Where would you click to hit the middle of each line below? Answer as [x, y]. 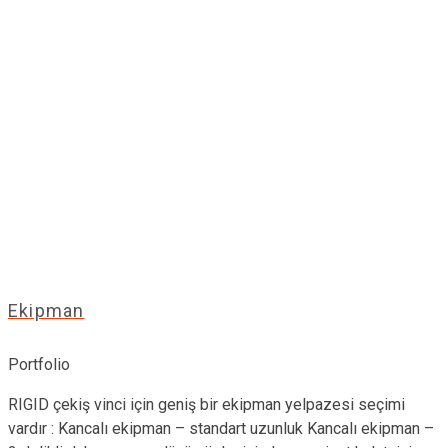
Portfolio [39, 364]
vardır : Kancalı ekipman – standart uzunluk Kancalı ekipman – [221, 428]
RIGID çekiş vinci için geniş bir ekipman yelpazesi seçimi [206, 404]
